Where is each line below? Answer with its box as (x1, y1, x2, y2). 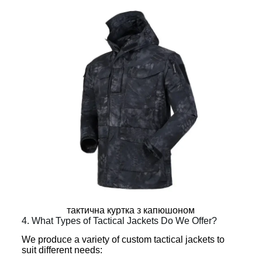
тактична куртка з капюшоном (67, 205, 195, 215)
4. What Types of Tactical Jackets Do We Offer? (21, 215, 217, 226)
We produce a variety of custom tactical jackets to (21, 235, 225, 245)
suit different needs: (21, 245, 102, 256)
